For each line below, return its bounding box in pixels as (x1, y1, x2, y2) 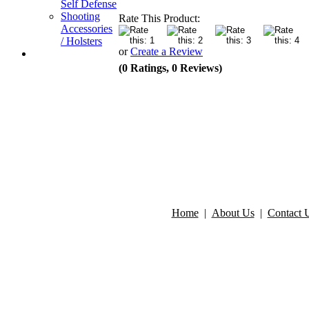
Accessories (61, 23, 112, 34)
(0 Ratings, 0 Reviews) (119, 61, 222, 74)
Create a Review (130, 45, 203, 57)
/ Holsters (61, 35, 102, 47)
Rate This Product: (119, 12, 200, 24)
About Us (211, 207, 255, 219)
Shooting (61, 10, 100, 22)
